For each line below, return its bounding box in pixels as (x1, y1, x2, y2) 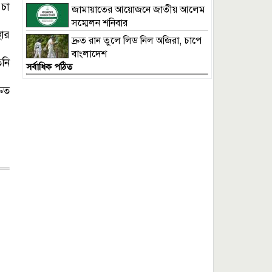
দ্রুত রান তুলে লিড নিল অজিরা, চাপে (72, 35, 202, 47)
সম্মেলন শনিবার (72, 17, 127, 30)
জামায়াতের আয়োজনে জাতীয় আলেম (72, 4, 205, 16)
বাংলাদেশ (72, 48, 107, 61)
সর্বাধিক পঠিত (26, 61, 72, 73)
